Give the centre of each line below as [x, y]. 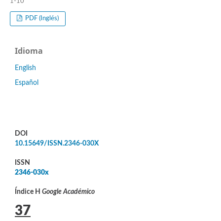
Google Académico [68, 192]
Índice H [28, 192]
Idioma [29, 51]
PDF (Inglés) [41, 18]
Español [27, 83]
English [25, 68]
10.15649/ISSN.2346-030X [57, 144]
